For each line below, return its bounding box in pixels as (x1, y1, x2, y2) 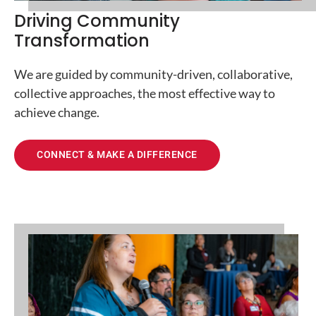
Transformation (14, 28, 150, 52)
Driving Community (14, 8, 180, 32)
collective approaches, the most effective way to (14, 85, 275, 101)
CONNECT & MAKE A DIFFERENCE (37, 147, 197, 162)
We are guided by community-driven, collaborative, (14, 66, 293, 82)
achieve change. (14, 104, 99, 120)
